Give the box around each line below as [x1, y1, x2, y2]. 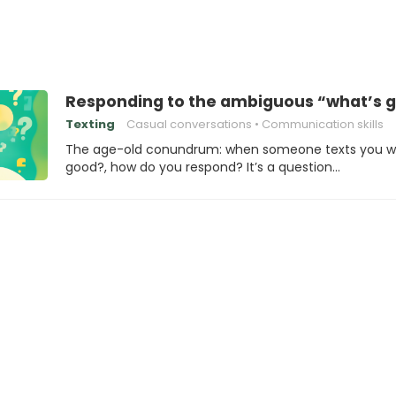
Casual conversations [126, 116, 252, 133]
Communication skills [262, 116, 384, 133]
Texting [65, 116, 115, 133]
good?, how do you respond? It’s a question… [65, 158, 340, 176]
